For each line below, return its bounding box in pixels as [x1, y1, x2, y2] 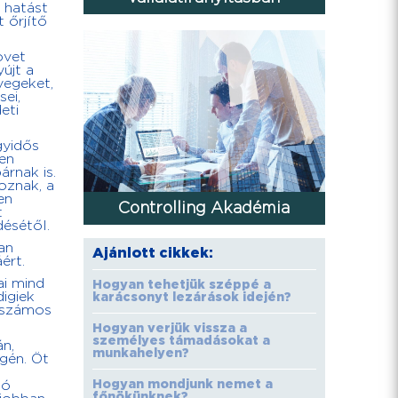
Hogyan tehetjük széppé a [92, 279, 271, 292]
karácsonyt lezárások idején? [92, 291, 291, 305]
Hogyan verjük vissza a [92, 322, 247, 336]
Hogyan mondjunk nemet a [92, 378, 273, 392]
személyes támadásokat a [92, 335, 270, 348]
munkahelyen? [92, 347, 189, 361]
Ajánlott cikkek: [92, 247, 213, 261]
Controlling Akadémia [118, 201, 291, 217]
